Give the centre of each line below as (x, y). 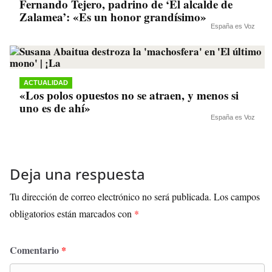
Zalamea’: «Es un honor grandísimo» (113, 17)
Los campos (237, 197)
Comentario (36, 250)
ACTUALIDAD (46, 83)
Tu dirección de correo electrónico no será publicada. (110, 197)
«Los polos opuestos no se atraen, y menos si (129, 95)
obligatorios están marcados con (72, 214)
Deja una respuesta (77, 174)
